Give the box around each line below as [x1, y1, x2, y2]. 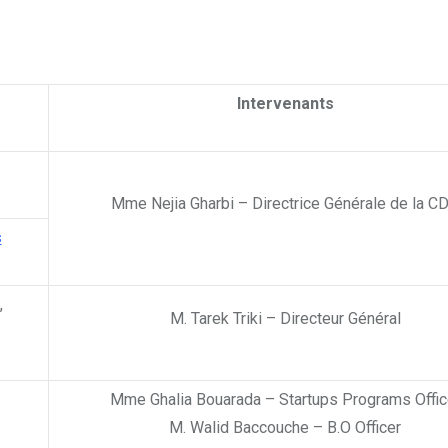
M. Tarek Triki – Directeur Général [169, 309, 401, 329]
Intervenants [236, 94, 334, 114]
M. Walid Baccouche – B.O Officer [169, 418, 401, 438]
